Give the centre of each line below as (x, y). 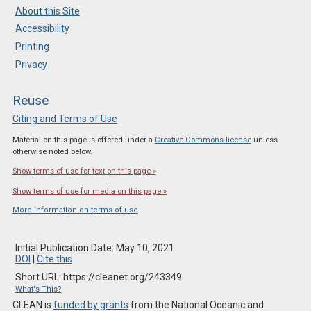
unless (264, 140)
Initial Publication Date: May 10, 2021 (94, 247)
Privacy (31, 65)
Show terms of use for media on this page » (89, 191)
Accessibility (42, 29)
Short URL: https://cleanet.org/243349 (98, 277)
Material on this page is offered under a (83, 140)
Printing (32, 47)
